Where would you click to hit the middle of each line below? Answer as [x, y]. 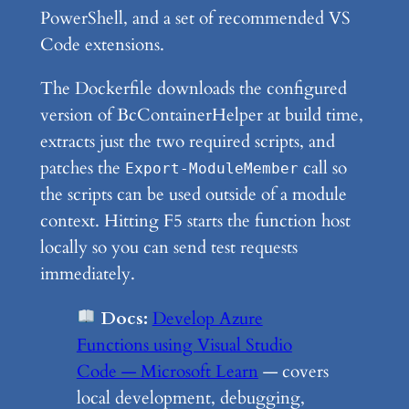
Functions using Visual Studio [184, 345]
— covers [293, 371]
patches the [82, 168]
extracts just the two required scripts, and [187, 142]
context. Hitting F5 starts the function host [195, 221]
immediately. [87, 274]
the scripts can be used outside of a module [193, 195]
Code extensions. [102, 45]
